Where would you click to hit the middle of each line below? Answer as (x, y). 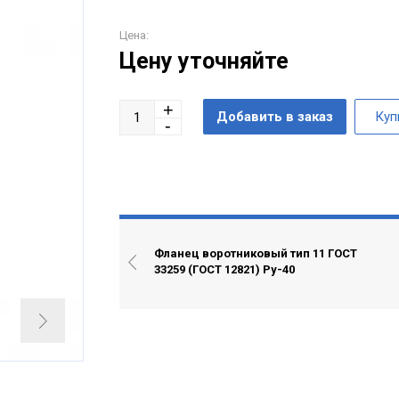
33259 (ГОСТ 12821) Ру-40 (224, 270)
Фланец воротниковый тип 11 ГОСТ (256, 254)
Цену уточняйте (204, 61)
